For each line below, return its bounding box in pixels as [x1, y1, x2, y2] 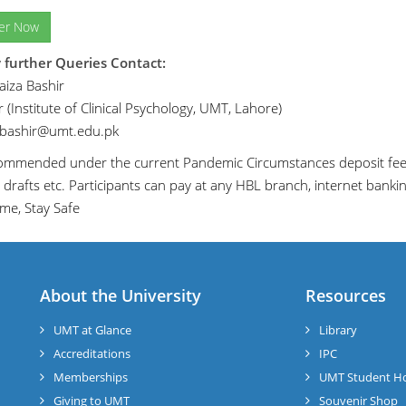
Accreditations [53, 345, 130, 362]
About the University [40, 285, 201, 307]
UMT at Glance [53, 322, 131, 339]
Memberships [53, 369, 128, 386]
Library [318, 322, 357, 339]
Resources [304, 285, 386, 307]
